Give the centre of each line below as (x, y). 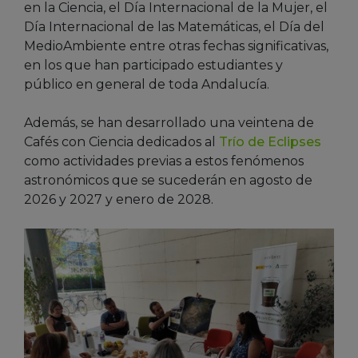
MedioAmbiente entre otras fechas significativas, (176, 46)
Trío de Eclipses (270, 141)
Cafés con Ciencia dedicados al (121, 141)
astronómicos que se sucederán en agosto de (168, 180)
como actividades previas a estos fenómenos (164, 161)
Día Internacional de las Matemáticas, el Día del (174, 26)
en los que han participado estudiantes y (153, 65)
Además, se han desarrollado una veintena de (169, 122)
